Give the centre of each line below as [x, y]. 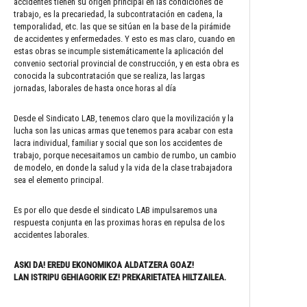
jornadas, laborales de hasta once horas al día [95, 88]
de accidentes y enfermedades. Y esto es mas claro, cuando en [124, 38]
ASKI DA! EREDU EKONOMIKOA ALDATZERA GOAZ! [104, 265]
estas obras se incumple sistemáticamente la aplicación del [119, 51]
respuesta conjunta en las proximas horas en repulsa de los [119, 222]
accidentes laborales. [51, 234]
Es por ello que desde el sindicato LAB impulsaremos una [115, 210]
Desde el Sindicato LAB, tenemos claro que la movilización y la [124, 118]
